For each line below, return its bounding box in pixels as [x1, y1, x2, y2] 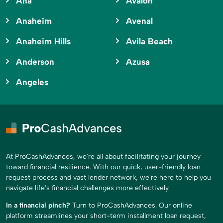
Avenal [125, 16, 153, 26]
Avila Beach [125, 36, 173, 47]
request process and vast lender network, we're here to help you [6, 173, 211, 182]
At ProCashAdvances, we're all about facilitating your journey [6, 152, 201, 161]
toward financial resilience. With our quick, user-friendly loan [6, 163, 201, 172]
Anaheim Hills [16, 36, 71, 47]
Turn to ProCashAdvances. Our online [70, 201, 192, 210]
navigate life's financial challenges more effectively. [6, 184, 170, 193]
